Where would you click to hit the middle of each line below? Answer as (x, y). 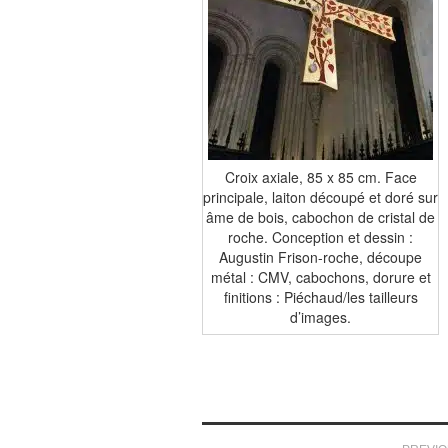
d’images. (320, 316)
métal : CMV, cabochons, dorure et (320, 276)
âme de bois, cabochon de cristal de (320, 216)
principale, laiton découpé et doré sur (320, 196)
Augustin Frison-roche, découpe (320, 256)
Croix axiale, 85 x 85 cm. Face (320, 176)
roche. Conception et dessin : (320, 236)
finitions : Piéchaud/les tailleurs (320, 296)
